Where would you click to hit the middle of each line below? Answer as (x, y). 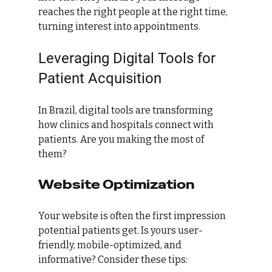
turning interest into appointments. (119, 27)
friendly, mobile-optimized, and (110, 245)
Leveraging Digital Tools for (128, 59)
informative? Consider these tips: (113, 260)
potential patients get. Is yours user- (120, 231)
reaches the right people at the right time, (134, 12)
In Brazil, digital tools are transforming (126, 110)
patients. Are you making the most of (122, 140)
